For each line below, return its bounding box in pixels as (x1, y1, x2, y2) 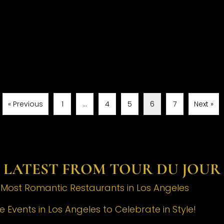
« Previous (8, 99, 43, 109)
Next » (194, 99, 213, 109)
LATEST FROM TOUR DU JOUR (3, 159, 221, 179)
